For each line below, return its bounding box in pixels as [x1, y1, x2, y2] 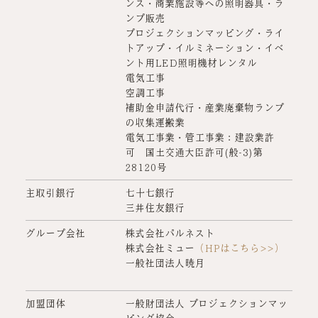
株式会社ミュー [125, 242, 194, 253]
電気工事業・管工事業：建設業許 [125, 131, 274, 142]
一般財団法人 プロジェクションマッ [125, 297, 287, 308]
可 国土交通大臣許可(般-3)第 [125, 146, 263, 157]
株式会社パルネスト [125, 227, 214, 238]
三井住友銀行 [125, 202, 185, 212]
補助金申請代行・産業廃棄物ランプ [125, 102, 284, 112]
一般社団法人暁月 [125, 257, 204, 268]
